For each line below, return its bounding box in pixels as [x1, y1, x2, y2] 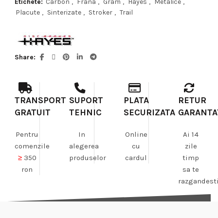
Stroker [89, 8, 112, 17]
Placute [16, 8, 40, 17]
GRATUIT [15, 107, 51, 118]
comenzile [15, 142, 50, 151]
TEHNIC [69, 107, 102, 118]
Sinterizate [47, 8, 81, 17]
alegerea [69, 142, 99, 151]
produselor [69, 153, 106, 163]
